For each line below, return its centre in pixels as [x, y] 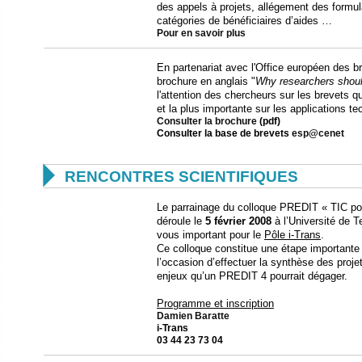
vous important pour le [210, 235]
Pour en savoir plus [201, 33]
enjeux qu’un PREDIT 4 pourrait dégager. [252, 276]
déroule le [181, 221]
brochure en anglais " [206, 81]
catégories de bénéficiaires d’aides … [244, 21]
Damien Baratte [193, 316]
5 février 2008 [238, 221]
